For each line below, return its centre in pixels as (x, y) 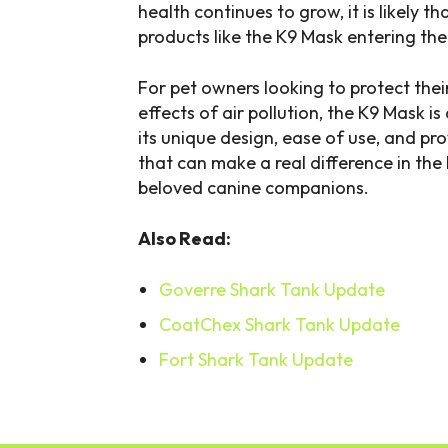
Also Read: (184, 239)
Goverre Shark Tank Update (272, 290)
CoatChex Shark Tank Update (279, 325)
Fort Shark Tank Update (256, 360)
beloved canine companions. (253, 188)
